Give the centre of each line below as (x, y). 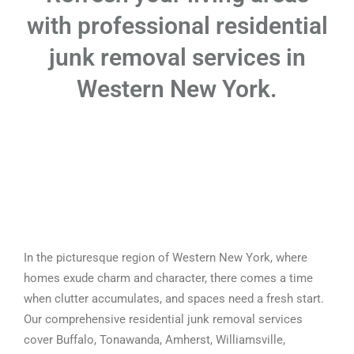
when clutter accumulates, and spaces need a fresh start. (174, 299)
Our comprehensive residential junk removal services (163, 319)
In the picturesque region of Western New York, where (166, 258)
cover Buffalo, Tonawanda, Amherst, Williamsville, (154, 340)
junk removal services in (177, 57)
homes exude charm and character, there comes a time (168, 278)
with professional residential (177, 26)
